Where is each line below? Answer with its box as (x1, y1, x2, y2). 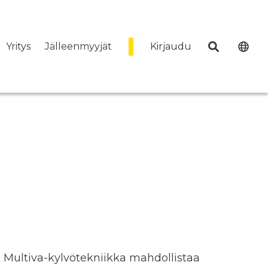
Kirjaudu (150, 40, 191, 52)
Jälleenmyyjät (45, 40, 112, 52)
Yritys (6, 40, 31, 52)
